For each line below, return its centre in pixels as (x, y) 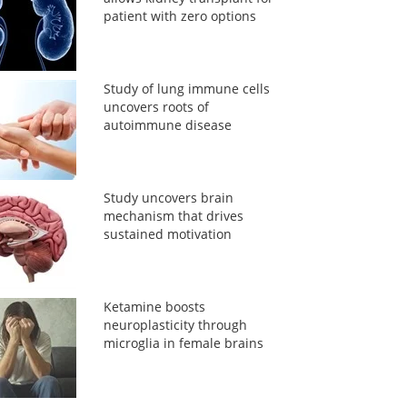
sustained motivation (167, 234)
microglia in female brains (183, 343)
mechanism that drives (173, 216)
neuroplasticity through (175, 325)
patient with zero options (179, 16)
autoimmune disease (167, 125)
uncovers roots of (156, 107)
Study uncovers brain (168, 198)
